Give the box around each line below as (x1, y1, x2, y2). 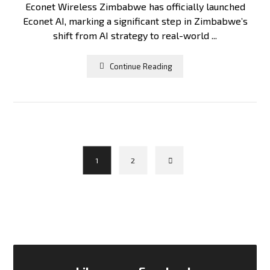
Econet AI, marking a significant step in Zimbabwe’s (22, 15, 248, 27)
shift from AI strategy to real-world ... (53, 30, 217, 41)
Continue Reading (110, 61, 172, 71)
